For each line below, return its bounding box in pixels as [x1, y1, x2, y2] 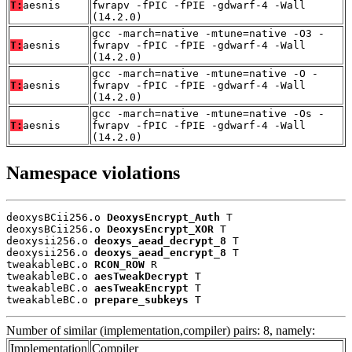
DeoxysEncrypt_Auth [107, 211, 220, 223]
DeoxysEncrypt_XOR [107, 222, 214, 235]
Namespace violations [6, 162, 180, 183]
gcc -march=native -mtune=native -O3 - [92, 27, 324, 39]
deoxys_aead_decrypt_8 [94, 234, 226, 247]
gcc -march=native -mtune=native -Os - [92, 107, 324, 119]
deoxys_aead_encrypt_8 [94, 246, 226, 258]
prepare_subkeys [94, 293, 189, 306]
